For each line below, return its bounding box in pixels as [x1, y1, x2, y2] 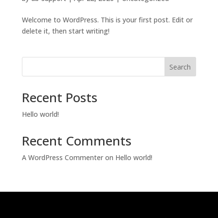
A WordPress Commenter [21, 152, 103, 162]
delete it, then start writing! [21, 26, 109, 36]
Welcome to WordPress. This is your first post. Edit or [21, 15, 193, 24]
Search [169, 62, 191, 72]
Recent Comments [21, 131, 131, 149]
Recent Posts [21, 88, 97, 106]
